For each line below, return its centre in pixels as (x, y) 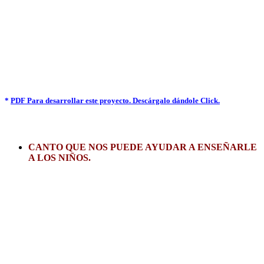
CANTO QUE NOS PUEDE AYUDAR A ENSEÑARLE (143, 147)
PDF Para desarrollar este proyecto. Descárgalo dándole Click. (115, 101)
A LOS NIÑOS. (60, 157)
